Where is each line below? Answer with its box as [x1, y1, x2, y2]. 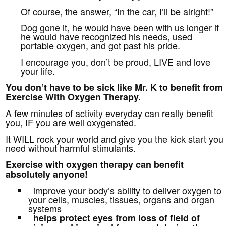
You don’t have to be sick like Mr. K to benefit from [6, 81, 223, 94]
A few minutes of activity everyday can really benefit [6, 106, 214, 120]
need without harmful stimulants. [6, 141, 136, 155]
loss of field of [136, 211, 200, 225]
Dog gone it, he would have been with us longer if [21, 21, 219, 34]
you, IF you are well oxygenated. [6, 116, 137, 129]
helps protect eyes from [33, 211, 136, 225]
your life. [21, 64, 55, 78]
